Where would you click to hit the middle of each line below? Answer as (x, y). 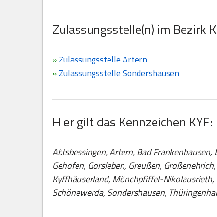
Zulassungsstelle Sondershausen (119, 73)
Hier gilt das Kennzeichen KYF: (132, 122)
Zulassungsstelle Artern (103, 59)
